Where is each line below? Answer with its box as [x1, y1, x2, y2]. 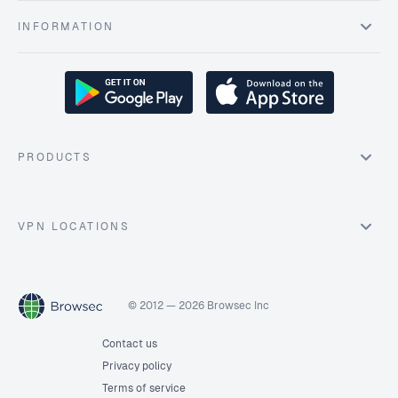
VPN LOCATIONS [18, 220, 131, 233]
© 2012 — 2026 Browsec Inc [128, 299, 269, 312]
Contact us [101, 338, 157, 350]
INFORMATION [18, 20, 115, 33]
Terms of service [101, 382, 186, 394]
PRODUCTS [18, 151, 92, 163]
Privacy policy [101, 360, 171, 372]
